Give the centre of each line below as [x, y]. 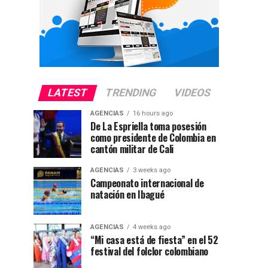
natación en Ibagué [127, 194]
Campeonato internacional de [147, 183]
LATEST [68, 93]
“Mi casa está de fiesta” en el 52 [154, 240]
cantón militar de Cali [132, 149]
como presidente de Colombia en [153, 138]
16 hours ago [153, 113]
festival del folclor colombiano [150, 251]
